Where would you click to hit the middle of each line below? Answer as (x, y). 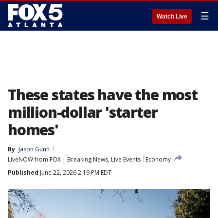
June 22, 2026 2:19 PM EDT (75, 173)
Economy (158, 159)
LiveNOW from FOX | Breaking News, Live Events (74, 159)
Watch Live (172, 17)
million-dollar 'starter (83, 112)
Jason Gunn (34, 149)
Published (23, 173)
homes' (33, 130)
